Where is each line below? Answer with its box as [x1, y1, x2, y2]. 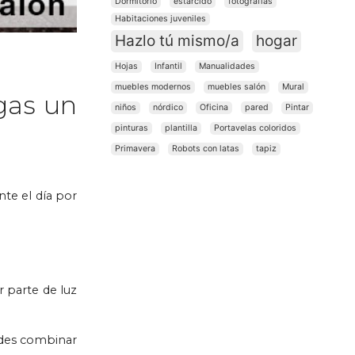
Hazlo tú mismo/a [115, 32, 239, 51]
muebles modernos [115, 82, 191, 93]
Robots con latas [172, 143, 239, 155]
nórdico [153, 102, 183, 113]
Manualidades [199, 61, 255, 72]
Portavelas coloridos [214, 123, 296, 134]
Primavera [115, 143, 155, 155]
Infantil [155, 61, 182, 72]
